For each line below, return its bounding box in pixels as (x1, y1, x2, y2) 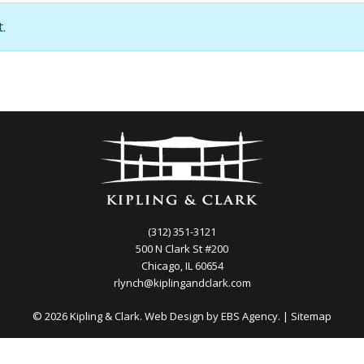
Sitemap (291, 309, 331, 323)
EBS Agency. (221, 309, 280, 323)
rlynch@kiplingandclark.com (113, 275, 251, 290)
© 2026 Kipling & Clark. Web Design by (32, 309, 221, 323)
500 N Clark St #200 (136, 241, 228, 256)
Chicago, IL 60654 (141, 258, 223, 273)
